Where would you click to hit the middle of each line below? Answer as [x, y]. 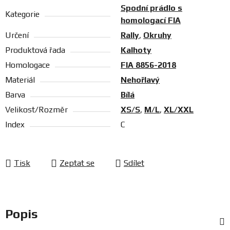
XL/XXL [179, 110]
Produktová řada [35, 50]
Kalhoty [136, 50]
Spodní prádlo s [151, 8]
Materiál [20, 80]
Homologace [27, 65]
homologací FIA [151, 21]
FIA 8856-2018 [148, 65]
